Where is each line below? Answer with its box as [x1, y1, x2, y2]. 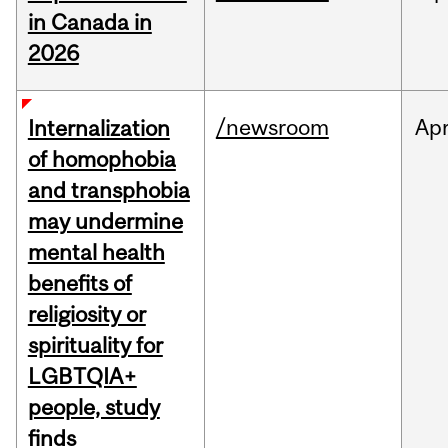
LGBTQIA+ [27, 363, 137, 390]
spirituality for [27, 332, 163, 359]
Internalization [27, 115, 170, 142]
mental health [27, 239, 165, 266]
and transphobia [27, 177, 190, 204]
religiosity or [27, 301, 146, 328]
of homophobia [27, 146, 176, 173]
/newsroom [215, 114, 329, 141]
